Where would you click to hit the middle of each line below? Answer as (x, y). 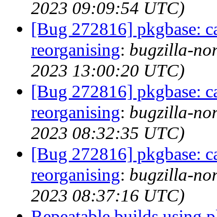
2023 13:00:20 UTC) (108, 70)
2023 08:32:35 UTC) (108, 133)
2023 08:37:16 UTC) (108, 195)
